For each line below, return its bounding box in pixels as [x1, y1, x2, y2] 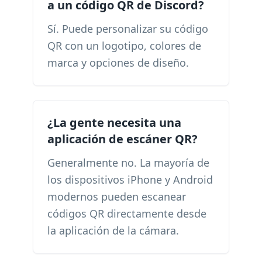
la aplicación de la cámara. [47, 223, 179, 237]
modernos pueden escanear [47, 189, 186, 204]
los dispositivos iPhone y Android [47, 173, 213, 187]
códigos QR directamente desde [47, 206, 206, 220]
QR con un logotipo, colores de [47, 39, 201, 53]
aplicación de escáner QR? [47, 131, 198, 147]
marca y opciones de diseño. [47, 56, 189, 70]
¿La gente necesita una [47, 115, 181, 130]
